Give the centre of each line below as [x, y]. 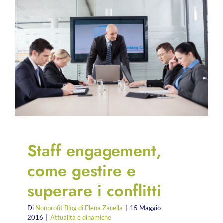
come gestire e [82, 171]
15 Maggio [145, 208]
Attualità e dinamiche [81, 217]
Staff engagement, [94, 151]
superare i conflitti [94, 191]
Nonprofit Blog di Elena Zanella [79, 208]
